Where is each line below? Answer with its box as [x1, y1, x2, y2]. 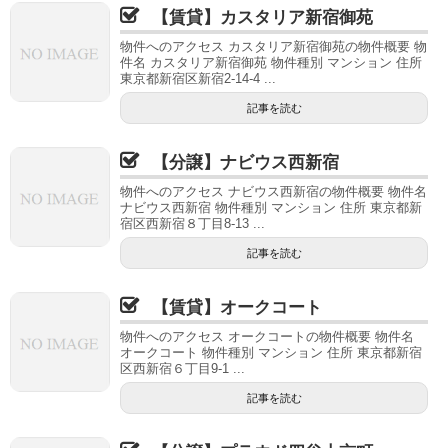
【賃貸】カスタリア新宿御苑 [152, 8, 373, 27]
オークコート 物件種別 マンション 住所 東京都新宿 [120, 345, 422, 360]
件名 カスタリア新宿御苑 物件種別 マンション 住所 [120, 55, 422, 70]
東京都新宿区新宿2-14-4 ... [120, 71, 276, 86]
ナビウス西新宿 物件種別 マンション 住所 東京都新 [120, 200, 422, 215]
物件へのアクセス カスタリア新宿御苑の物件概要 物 [120, 39, 427, 54]
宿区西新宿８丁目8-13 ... [120, 216, 265, 231]
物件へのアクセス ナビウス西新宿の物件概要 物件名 [120, 184, 427, 199]
